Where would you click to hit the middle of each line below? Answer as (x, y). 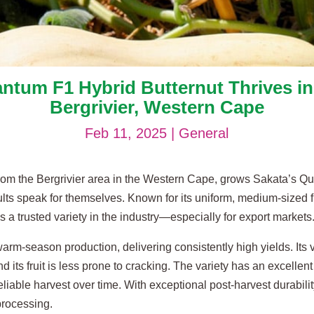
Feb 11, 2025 (126, 133)
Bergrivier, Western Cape (157, 107)
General (204, 133)
